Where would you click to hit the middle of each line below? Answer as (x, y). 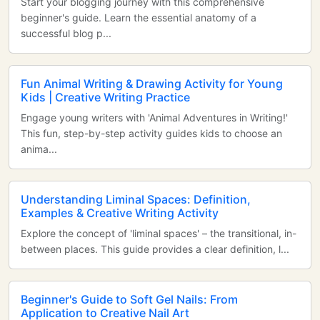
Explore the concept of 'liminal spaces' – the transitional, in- (159, 233)
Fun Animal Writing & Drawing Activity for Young (152, 84)
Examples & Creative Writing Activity (120, 213)
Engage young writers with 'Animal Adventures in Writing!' (154, 117)
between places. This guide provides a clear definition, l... (155, 249)
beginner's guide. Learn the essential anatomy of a (139, 17)
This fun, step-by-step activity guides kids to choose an (151, 133)
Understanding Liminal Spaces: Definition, (136, 199)
